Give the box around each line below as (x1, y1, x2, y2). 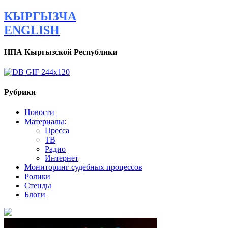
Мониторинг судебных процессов (24, 162, 142, 172)
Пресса (45, 126, 69, 135)
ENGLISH (4, 23, 60, 37)
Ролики (24, 172, 50, 181)
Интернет (45, 153, 78, 162)
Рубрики (4, 88, 36, 97)
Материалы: (24, 117, 66, 126)
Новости (24, 107, 54, 117)
